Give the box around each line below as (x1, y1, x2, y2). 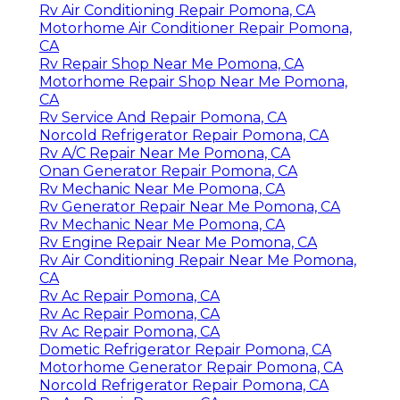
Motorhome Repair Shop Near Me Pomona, (39, 72, 347, 90)
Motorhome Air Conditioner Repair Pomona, (39, 19, 352, 37)
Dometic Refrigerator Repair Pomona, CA (39, 340, 331, 358)
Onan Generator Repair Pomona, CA (39, 162, 297, 179)
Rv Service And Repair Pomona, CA (39, 108, 287, 126)
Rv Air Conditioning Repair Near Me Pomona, (39, 251, 356, 269)
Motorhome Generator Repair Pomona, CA (39, 358, 343, 376)
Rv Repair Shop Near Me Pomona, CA (39, 54, 304, 72)
